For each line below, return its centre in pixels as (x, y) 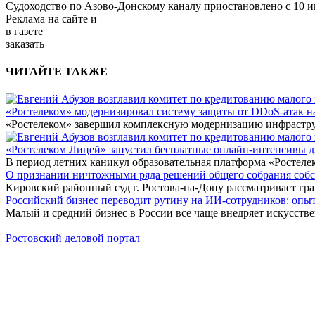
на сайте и (72, 18)
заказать (25, 44)
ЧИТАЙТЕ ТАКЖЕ (57, 72)
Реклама (25, 18)
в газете (24, 31)
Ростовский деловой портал (73, 238)
